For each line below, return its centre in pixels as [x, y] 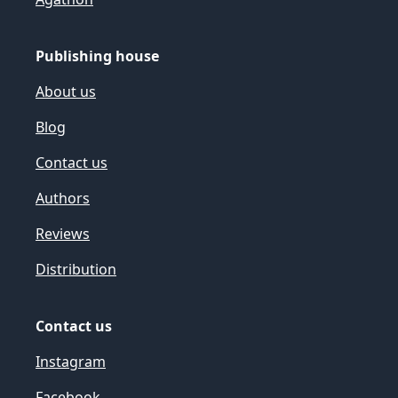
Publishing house [97, 56]
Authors [63, 198]
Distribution [76, 269]
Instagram [71, 362]
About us [66, 92]
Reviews [63, 234]
